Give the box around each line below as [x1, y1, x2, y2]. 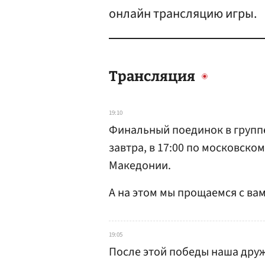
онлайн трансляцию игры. [109, 4, 257, 23]
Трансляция [109, 68, 195, 85]
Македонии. [109, 157, 171, 174]
